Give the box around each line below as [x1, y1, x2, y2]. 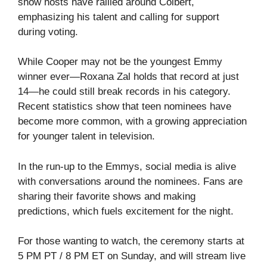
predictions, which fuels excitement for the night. [18, 205, 234, 217]
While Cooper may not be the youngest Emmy [18, 56, 222, 67]
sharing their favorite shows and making [18, 190, 195, 202]
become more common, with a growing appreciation [18, 116, 247, 127]
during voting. [18, 26, 78, 38]
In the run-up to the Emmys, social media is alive [18, 160, 236, 172]
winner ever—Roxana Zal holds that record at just [18, 71, 239, 82]
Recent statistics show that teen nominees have [18, 101, 231, 112]
